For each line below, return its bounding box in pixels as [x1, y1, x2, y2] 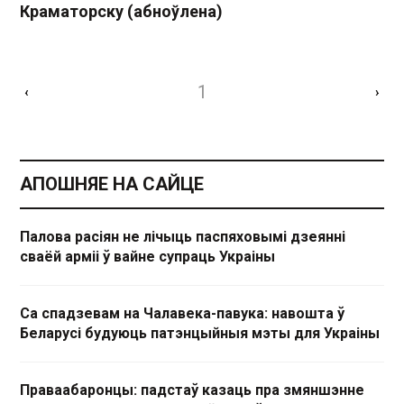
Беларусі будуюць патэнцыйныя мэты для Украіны [20, 324, 380, 342]
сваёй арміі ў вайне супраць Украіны [20, 247, 275, 265]
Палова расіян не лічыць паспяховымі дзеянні [20, 227, 345, 245]
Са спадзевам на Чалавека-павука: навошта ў [20, 304, 344, 322]
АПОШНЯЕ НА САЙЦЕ [20, 172, 204, 195]
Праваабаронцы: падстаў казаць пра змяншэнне [20, 381, 364, 399]
